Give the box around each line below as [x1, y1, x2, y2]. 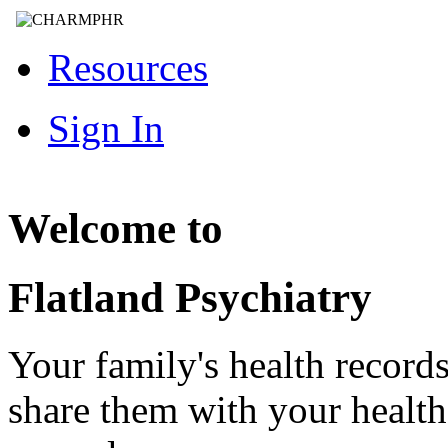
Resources [48, 45, 208, 89]
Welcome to [8, 205, 223, 253]
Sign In [48, 106, 164, 150]
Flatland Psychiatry [8, 274, 372, 322]
